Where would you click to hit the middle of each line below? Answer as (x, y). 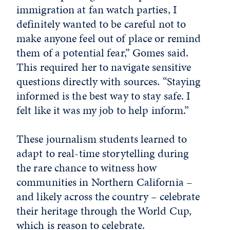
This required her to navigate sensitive (104, 67)
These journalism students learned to (102, 139)
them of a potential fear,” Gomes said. (103, 53)
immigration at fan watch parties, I (97, 10)
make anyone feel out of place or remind (109, 39)
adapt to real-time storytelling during (103, 154)
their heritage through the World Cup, (104, 211)
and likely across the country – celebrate (108, 197)
